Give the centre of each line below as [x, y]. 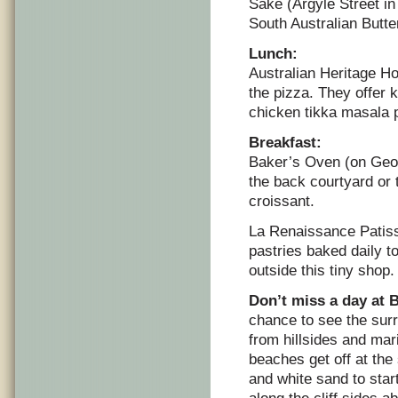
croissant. [282, 201]
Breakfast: [285, 143]
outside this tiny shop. [322, 271]
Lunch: [273, 54]
